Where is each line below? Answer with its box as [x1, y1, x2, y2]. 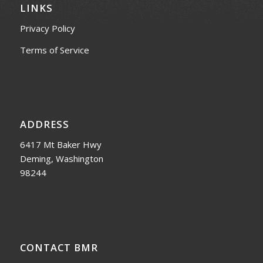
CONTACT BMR [19, 240, 98, 254]
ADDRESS [19, 117, 69, 131]
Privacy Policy [19, 22, 75, 34]
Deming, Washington [19, 153, 103, 165]
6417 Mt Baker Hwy [19, 139, 102, 151]
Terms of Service [19, 43, 89, 56]
